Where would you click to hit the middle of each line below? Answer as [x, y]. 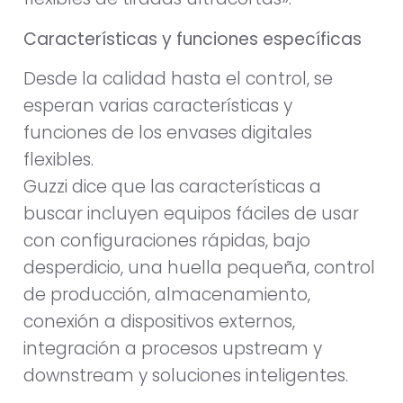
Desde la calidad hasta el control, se [178, 79]
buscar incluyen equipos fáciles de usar [191, 214]
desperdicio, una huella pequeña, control [199, 268]
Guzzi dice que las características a [172, 187]
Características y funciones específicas [193, 39]
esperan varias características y [158, 106]
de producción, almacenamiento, [167, 295]
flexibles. [58, 160]
